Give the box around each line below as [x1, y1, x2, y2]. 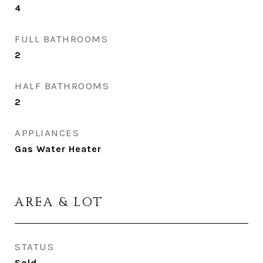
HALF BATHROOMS [15, 80, 109, 92]
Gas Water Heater [15, 143, 102, 154]
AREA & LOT [15, 194, 103, 211]
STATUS [15, 241, 54, 252]
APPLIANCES [15, 127, 79, 139]
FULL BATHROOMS [15, 33, 108, 45]
